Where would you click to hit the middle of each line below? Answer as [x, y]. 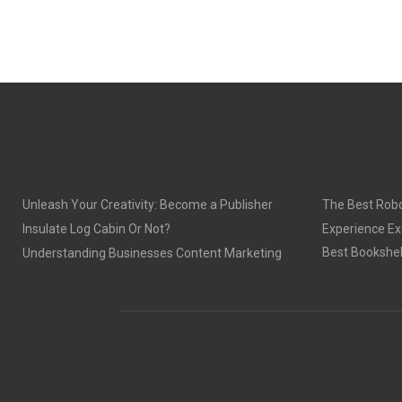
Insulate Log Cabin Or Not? [96, 229]
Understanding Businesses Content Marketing [152, 253]
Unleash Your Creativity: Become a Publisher [148, 205]
